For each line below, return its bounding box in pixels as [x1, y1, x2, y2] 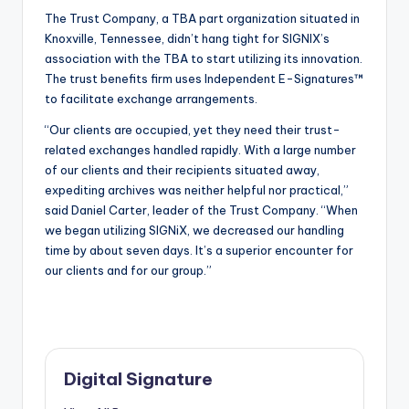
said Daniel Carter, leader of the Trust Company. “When [45, 203, 358, 218]
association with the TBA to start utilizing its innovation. [45, 51, 362, 67]
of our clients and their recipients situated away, [45, 163, 320, 178]
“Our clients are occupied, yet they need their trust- [45, 122, 341, 138]
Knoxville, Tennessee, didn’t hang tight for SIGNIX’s [45, 31, 330, 47]
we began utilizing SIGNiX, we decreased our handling [45, 223, 344, 238]
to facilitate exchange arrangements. [45, 91, 257, 107]
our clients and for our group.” [45, 263, 212, 278]
